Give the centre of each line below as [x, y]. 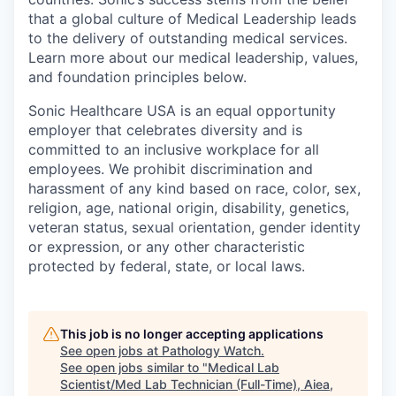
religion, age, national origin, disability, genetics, [189, 208]
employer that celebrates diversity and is [165, 130]
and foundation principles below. [137, 77]
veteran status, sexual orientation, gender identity [194, 227]
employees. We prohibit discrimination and [171, 169]
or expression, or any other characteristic [167, 247]
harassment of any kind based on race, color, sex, [194, 188]
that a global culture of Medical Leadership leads [192, 19]
